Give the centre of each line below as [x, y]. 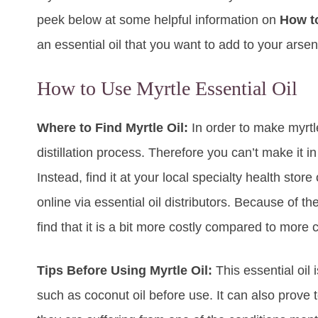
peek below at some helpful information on [158, 20]
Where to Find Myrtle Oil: [114, 128]
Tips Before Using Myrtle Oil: [126, 271]
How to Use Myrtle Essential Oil [167, 89]
